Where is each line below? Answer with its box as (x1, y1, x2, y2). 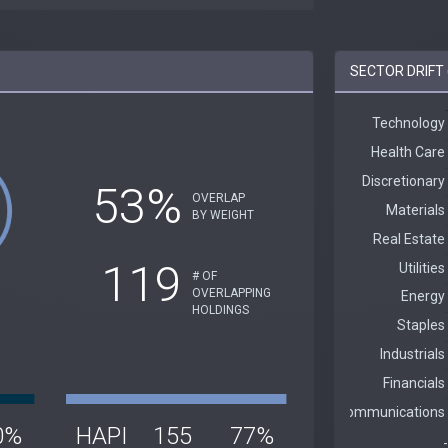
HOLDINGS (191, 302, 249, 317)
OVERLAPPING (191, 285, 271, 300)
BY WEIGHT (191, 207, 254, 222)
